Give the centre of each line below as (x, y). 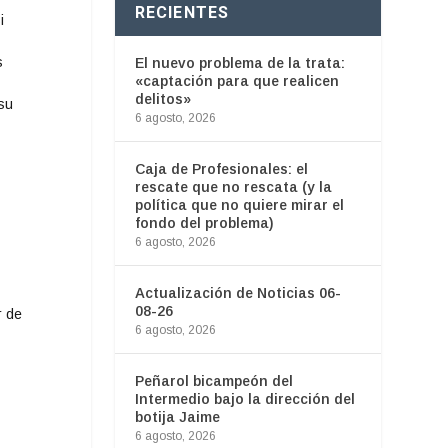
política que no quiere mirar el (239, 204)
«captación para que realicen (236, 80)
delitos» (162, 98)
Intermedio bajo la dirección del (244, 398)
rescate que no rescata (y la (233, 186)
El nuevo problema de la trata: (239, 62)
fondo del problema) (204, 222)
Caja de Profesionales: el (221, 168)
